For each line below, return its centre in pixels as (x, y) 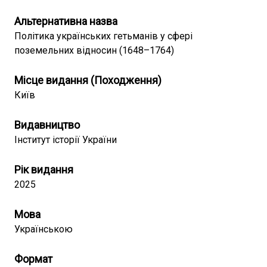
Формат (33, 259)
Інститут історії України (66, 140)
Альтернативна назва (66, 21)
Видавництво (47, 125)
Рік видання (44, 170)
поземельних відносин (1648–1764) (94, 50)
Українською (44, 229)
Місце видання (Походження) (88, 80)
